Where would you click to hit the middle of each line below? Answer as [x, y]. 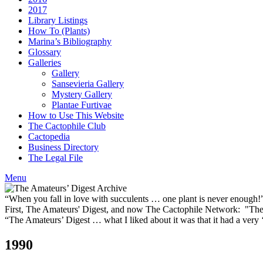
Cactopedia [49, 136]
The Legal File [55, 158]
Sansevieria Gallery [88, 84]
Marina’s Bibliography [70, 41]
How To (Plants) [59, 31]
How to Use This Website [76, 115]
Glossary [45, 52]
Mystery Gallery [82, 94]
